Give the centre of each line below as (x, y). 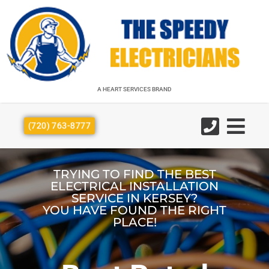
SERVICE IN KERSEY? (134, 198)
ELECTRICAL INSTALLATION (134, 186)
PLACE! (134, 222)
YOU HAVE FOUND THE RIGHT (134, 210)
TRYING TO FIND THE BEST (134, 174)
